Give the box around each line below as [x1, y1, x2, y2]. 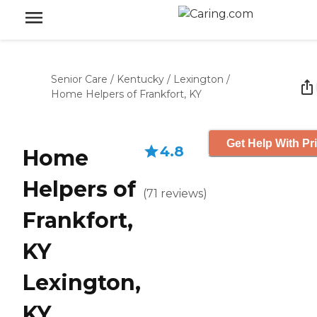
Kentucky [117, 73, 164, 86]
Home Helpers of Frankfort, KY [51, 88, 202, 100]
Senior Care [51, 73, 108, 86]
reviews [161, 187, 203, 200]
